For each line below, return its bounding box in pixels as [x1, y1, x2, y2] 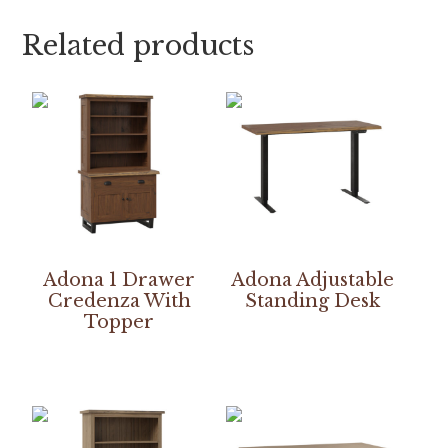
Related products [22, 28, 255, 62]
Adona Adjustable [231, 268, 395, 291]
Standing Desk [245, 289, 381, 312]
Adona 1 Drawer [43, 268, 196, 291]
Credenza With [47, 289, 191, 312]
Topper [84, 310, 155, 333]
